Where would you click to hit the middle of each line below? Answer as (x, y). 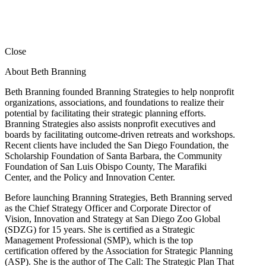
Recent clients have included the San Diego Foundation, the (117, 145)
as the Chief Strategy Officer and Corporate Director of (108, 208)
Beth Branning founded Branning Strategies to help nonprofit (119, 91)
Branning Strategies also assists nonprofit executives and (110, 123)
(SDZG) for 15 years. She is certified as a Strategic (100, 229)
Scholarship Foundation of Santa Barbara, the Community (113, 156)
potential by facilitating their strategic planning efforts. (105, 113)
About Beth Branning (45, 71)
